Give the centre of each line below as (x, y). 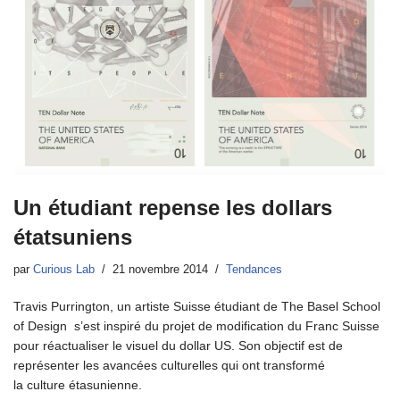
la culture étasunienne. (88, 384)
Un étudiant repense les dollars (173, 207)
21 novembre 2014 (160, 269)
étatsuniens (73, 237)
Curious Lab (64, 269)
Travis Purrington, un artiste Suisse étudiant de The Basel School (197, 306)
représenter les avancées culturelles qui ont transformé (169, 365)
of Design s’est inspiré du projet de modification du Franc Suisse (196, 325)
